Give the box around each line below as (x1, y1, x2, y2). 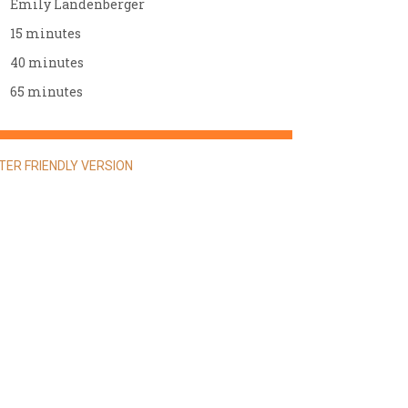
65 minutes (10, 83, 83, 100)
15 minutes (10, 25, 81, 42)
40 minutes (10, 54, 84, 71)
